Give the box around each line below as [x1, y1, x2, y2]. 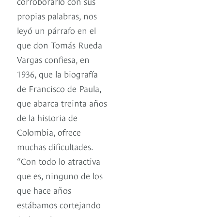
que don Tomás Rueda [17, 38, 102, 51]
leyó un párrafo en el [17, 24, 96, 36]
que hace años [17, 184, 71, 196]
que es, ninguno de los [17, 169, 103, 182]
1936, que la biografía [17, 67, 98, 80]
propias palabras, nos [17, 9, 97, 22]
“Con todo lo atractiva [17, 155, 100, 167]
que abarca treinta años [17, 96, 107, 109]
